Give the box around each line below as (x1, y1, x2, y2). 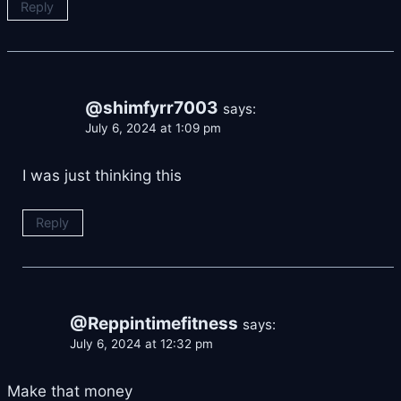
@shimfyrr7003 (85, 98, 218, 119)
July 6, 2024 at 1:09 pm (85, 121, 221, 136)
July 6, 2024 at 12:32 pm (70, 337, 213, 352)
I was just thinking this (22, 166, 182, 185)
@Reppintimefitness (70, 313, 238, 335)
